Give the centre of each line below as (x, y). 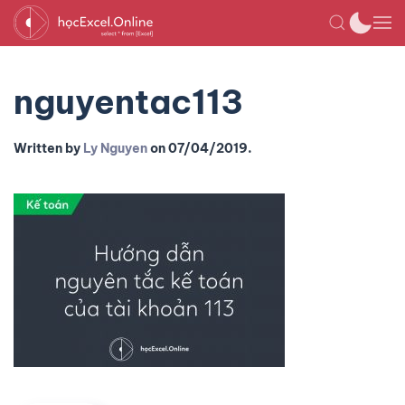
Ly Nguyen (115, 148)
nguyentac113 (128, 102)
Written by (48, 148)
